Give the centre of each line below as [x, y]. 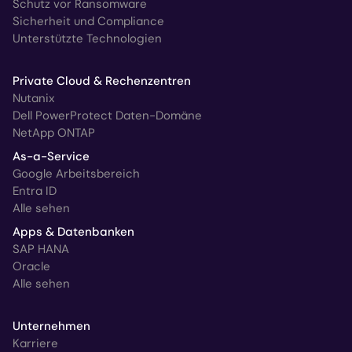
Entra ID [35, 191]
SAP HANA [41, 249]
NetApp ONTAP [54, 132]
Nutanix [33, 98]
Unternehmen [51, 326]
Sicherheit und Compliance [88, 21]
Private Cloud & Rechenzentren [102, 81]
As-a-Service [51, 156]
